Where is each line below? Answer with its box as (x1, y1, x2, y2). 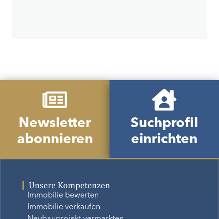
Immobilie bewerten (27, 192, 99, 200)
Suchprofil (131, 116, 198, 131)
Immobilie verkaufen (27, 203, 100, 212)
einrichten (131, 132, 197, 147)
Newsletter (19, 116, 91, 131)
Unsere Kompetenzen (28, 180, 110, 191)
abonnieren (17, 132, 93, 147)
